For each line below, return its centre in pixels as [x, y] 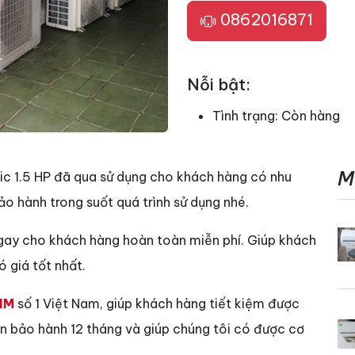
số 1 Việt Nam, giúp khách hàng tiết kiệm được [157, 304]
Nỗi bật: [219, 84]
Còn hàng [311, 115]
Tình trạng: [247, 115]
